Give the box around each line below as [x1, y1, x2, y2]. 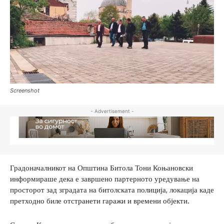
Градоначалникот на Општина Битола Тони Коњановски [10, 163, 193, 173]
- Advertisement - [90, 107, 134, 114]
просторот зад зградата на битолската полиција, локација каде [10, 185, 214, 195]
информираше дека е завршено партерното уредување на [10, 174, 199, 184]
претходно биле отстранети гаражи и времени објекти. [10, 196, 189, 206]
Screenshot [10, 86, 39, 94]
